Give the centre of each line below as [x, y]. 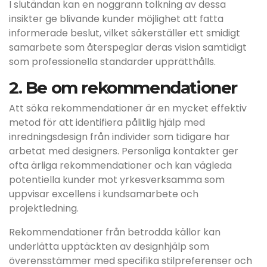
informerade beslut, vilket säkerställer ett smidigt [125, 33]
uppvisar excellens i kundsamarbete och [104, 194]
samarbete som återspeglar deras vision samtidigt [128, 47]
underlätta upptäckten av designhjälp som [109, 246]
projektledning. [44, 208]
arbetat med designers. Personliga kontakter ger [124, 151]
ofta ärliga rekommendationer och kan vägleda [120, 165]
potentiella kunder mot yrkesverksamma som [117, 180]
